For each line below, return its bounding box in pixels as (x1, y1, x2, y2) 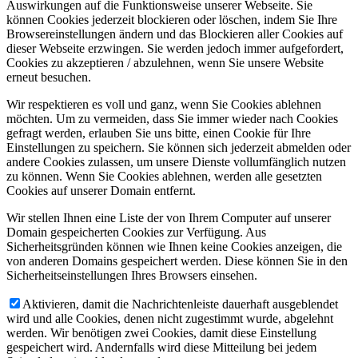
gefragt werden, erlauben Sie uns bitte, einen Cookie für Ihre (6, 126, 311, 141)
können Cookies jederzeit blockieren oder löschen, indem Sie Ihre (6, 13, 337, 27)
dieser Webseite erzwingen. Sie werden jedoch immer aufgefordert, (6, 42, 344, 56)
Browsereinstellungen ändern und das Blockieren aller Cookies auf (6, 27, 343, 42)
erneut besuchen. (6, 70, 91, 85)
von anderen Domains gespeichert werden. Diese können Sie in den (6, 254, 348, 268)
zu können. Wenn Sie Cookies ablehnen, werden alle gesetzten (6, 169, 322, 184)
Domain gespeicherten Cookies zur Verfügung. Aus (6, 225, 266, 240)
